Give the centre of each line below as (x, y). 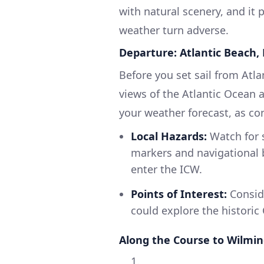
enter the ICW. (166, 169)
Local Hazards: (169, 136)
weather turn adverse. (174, 30)
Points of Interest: (179, 194)
